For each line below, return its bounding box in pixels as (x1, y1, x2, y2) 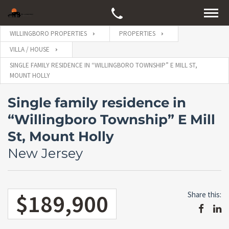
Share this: (188, 190, 221, 199)
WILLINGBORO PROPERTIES (10, 29, 87, 38)
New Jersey (8, 145, 83, 162)
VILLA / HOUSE (10, 45, 50, 54)
